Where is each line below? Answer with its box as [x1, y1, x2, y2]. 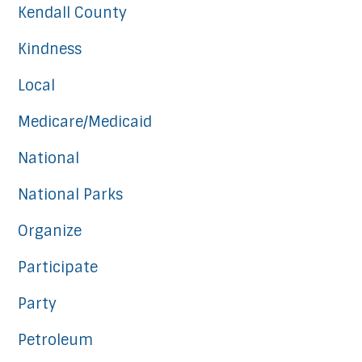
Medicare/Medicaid [18, 112, 153, 132]
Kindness [18, 39, 82, 59]
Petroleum [18, 330, 94, 350]
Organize [18, 221, 82, 241]
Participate [18, 257, 99, 277]
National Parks [18, 184, 124, 204]
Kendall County [18, 2, 128, 23]
